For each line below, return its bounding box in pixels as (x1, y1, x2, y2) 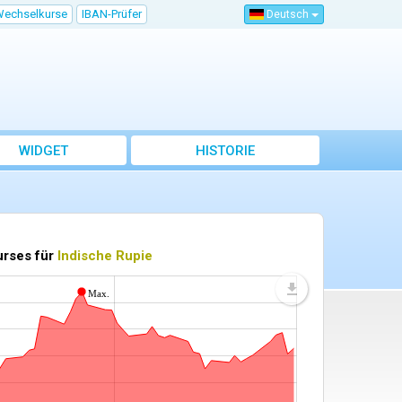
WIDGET (18, 143, 68, 160)
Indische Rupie (57, 248, 153, 265)
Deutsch (264, 8, 311, 22)
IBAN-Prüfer (82, 7, 142, 21)
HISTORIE (196, 143, 255, 160)
